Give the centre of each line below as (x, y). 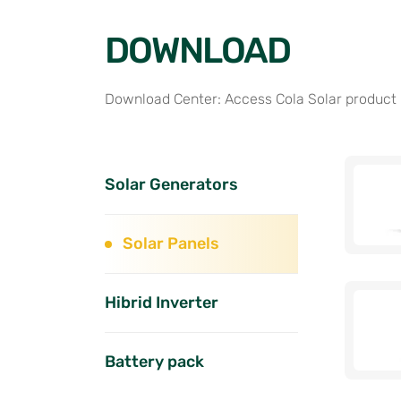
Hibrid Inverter (162, 303)
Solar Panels (171, 244)
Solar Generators (171, 185)
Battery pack (154, 362)
